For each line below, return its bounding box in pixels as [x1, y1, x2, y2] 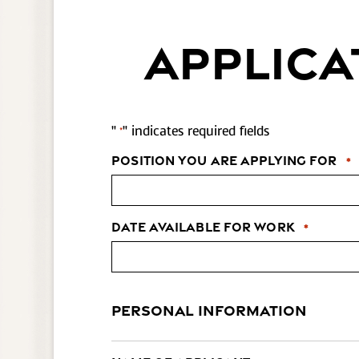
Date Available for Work [111, 219, 295, 236]
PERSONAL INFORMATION [111, 300, 308, 319]
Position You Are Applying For [111, 152, 337, 169]
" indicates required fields [123, 123, 270, 140]
